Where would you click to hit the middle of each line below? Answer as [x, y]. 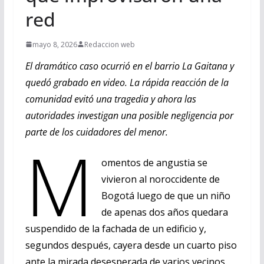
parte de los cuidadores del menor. [96, 132]
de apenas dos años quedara [165, 212]
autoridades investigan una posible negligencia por [129, 115]
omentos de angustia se [155, 162]
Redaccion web [109, 44]
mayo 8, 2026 [55, 44]
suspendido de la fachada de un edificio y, [115, 228]
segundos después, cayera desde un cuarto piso [131, 245]
